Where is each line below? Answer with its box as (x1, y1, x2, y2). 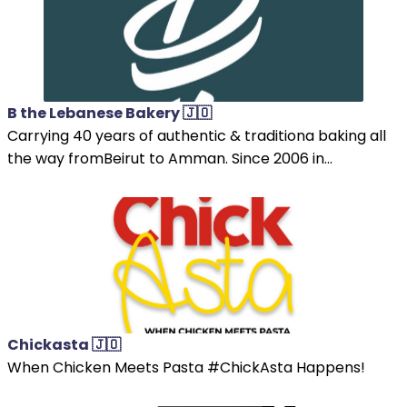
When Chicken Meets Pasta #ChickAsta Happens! (7, 356, 365, 378)
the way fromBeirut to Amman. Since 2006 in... (7, 147, 333, 169)
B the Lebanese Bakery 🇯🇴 (7, 102, 212, 124)
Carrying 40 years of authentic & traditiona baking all (7, 124, 386, 146)
